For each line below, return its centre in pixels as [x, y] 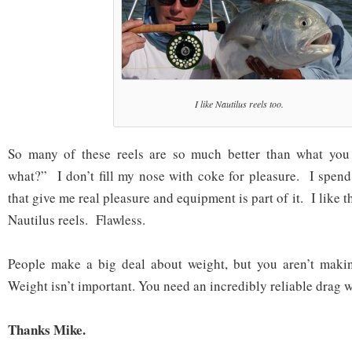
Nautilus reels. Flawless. [77, 220]
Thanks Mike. [47, 330]
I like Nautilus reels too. [239, 104]
